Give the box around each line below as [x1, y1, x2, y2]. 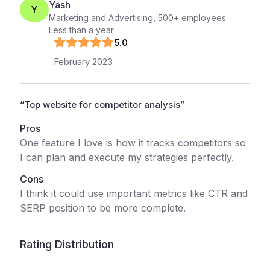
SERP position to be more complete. [20, 202, 186, 214]
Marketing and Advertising [49, 13, 153, 23]
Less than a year [49, 25, 114, 35]
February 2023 [54, 56, 113, 67]
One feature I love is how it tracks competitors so [20, 137, 246, 149]
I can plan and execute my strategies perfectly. [20, 151, 234, 163]
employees [179, 13, 226, 23]
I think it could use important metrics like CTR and [20, 187, 248, 199]
